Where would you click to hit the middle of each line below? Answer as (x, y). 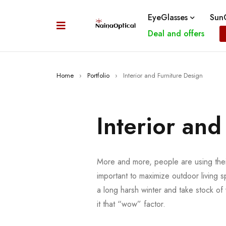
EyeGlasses (167, 17)
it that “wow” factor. (131, 204)
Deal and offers (176, 34)
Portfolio (98, 75)
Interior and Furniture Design (163, 75)
